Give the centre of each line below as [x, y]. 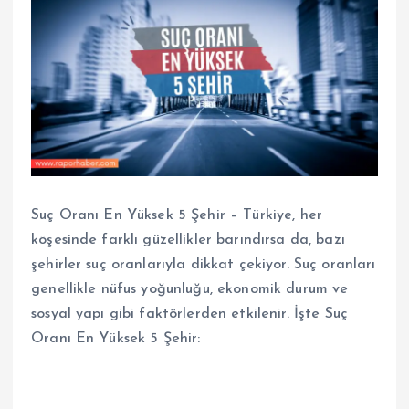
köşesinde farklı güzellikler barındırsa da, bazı [188, 241]
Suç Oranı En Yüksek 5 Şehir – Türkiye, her [177, 216]
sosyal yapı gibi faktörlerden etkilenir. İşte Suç [189, 315]
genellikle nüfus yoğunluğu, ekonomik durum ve [190, 290]
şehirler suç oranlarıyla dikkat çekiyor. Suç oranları [204, 265]
